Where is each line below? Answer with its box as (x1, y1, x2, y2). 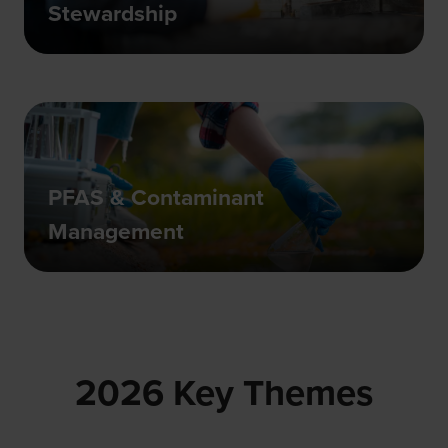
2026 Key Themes (75, 365, 373, 420)
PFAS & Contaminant (48, 179, 264, 214)
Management (48, 213, 184, 248)
